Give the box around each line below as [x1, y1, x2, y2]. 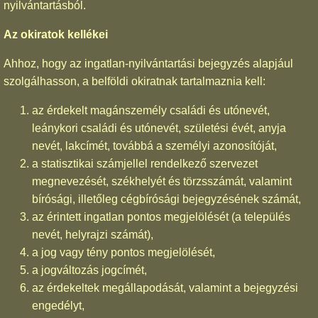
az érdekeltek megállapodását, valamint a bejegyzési [32, 281, 298, 294]
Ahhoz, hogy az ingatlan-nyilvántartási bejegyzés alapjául [4, 57, 293, 70]
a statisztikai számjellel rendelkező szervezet [32, 157, 258, 170]
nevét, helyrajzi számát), [32, 228, 153, 241]
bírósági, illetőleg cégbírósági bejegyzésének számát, [32, 192, 301, 205]
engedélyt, [32, 299, 84, 312]
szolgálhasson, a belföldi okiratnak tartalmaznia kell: [4, 75, 265, 87]
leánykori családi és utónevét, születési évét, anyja [32, 121, 286, 134]
